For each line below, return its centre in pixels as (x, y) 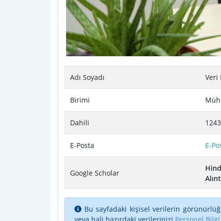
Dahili (80, 122)
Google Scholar (95, 173)
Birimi (80, 100)
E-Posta (82, 145)
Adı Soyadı (87, 77)
